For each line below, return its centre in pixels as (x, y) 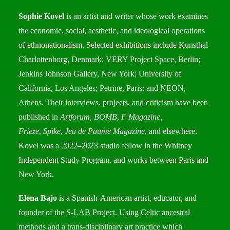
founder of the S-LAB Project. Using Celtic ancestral (104, 212)
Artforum (75, 117)
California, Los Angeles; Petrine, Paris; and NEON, (102, 88)
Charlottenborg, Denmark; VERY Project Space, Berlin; (109, 59)
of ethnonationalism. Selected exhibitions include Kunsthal (113, 45)
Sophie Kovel (41, 16)
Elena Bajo (38, 198)
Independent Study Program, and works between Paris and (113, 160)
